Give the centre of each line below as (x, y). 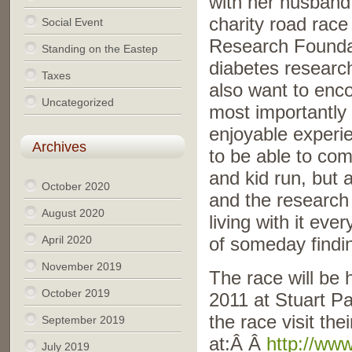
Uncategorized (77, 102)
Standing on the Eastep (99, 49)
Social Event (72, 22)
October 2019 (75, 293)
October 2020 (75, 186)
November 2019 (81, 266)
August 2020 (73, 213)
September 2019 (83, 320)
